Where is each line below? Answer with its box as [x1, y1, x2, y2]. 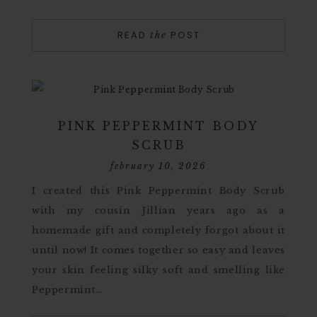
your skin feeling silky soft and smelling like [32, 264, 285, 276]
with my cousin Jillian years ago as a [32, 204, 285, 217]
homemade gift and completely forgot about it [32, 224, 285, 236]
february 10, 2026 [110, 161, 207, 171]
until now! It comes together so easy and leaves [32, 244, 285, 256]
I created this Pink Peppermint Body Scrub [32, 185, 285, 197]
